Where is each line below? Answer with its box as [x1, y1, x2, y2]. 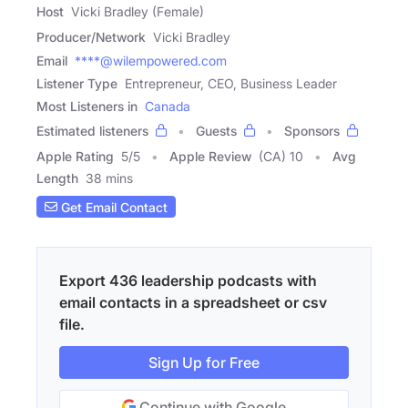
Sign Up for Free [148, 353, 260, 372]
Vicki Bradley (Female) [71, 4, 204, 20]
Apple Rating [36, 148, 114, 165]
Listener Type [36, 76, 117, 92]
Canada [145, 98, 190, 115]
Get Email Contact [57, 199, 168, 215]
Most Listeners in [36, 98, 138, 115]
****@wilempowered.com [75, 53, 227, 69]
